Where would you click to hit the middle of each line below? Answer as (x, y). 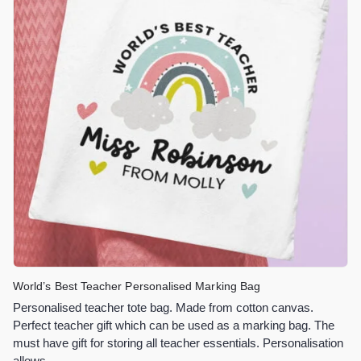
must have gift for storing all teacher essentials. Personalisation (178, 343)
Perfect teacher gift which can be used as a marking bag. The (174, 326)
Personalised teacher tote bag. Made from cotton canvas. (163, 308)
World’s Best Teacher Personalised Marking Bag (137, 286)
